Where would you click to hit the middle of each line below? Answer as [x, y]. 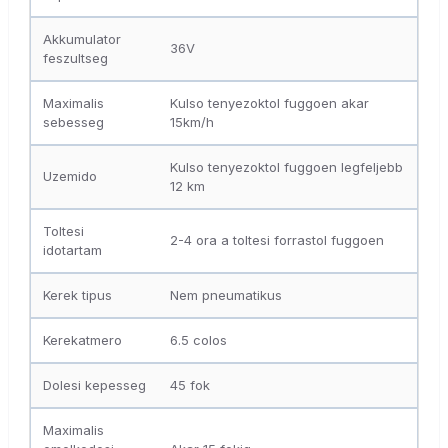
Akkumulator [82, 39]
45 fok [190, 385]
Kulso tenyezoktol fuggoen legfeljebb [286, 167]
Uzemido [70, 176]
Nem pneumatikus [226, 295]
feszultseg [75, 58]
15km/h [192, 122]
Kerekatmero [82, 340]
